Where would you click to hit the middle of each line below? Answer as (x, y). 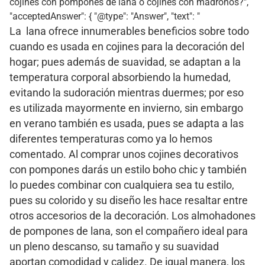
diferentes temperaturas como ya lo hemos (111, 139)
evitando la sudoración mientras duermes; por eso (127, 93)
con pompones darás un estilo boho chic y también (128, 170)
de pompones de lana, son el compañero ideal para (129, 232)
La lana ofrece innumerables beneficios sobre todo (129, 32)
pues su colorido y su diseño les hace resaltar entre (129, 201)
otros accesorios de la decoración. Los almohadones (132, 216)
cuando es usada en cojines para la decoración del (127, 47)
